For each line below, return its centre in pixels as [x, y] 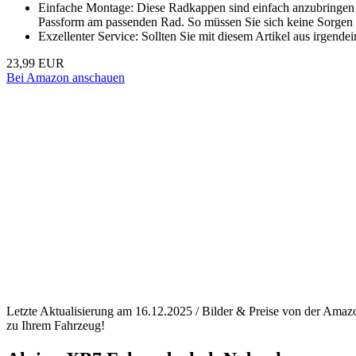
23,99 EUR [35, 64]
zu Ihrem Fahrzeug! [56, 326]
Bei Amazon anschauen [66, 78]
